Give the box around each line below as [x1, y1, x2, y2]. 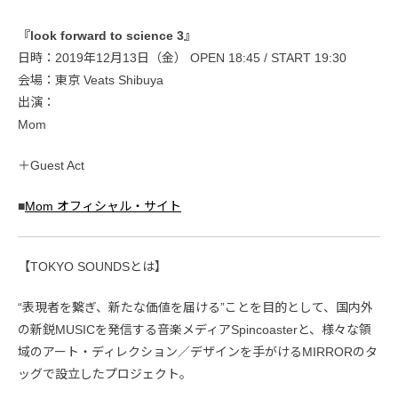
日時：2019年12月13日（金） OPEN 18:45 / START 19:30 [18, 50, 346, 65]
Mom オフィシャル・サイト [25, 198, 181, 213]
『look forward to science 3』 [18, 28, 196, 43]
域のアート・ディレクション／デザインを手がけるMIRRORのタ [18, 344, 378, 359]
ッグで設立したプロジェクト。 [18, 366, 192, 381]
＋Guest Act [18, 157, 84, 172]
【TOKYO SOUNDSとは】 [18, 259, 167, 274]
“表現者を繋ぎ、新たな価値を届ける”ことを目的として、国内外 [18, 299, 373, 314]
